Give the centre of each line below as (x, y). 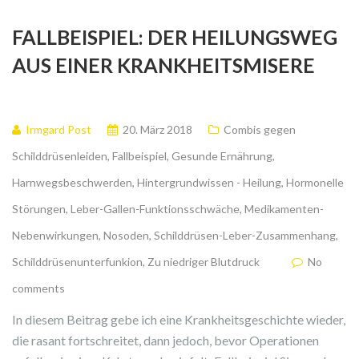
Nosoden (126, 236)
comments (38, 288)
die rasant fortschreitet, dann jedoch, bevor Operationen (165, 341)
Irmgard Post (58, 130)
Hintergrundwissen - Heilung (209, 183)
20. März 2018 (157, 130)
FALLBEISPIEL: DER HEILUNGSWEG (175, 37)
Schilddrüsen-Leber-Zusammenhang (245, 236)
